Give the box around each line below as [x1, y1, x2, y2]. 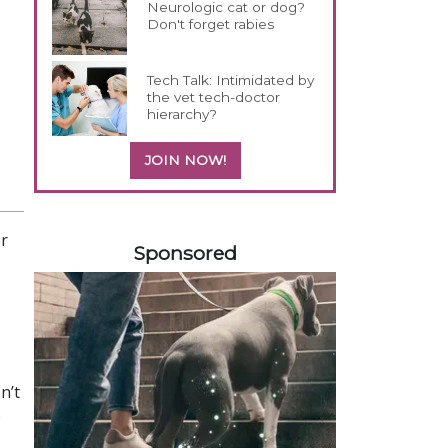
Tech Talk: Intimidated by [147, 71, 315, 88]
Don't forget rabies [147, 15, 275, 32]
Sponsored [133, 240, 237, 265]
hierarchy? [147, 105, 218, 122]
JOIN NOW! [144, 151, 226, 168]
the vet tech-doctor [147, 88, 281, 105]
